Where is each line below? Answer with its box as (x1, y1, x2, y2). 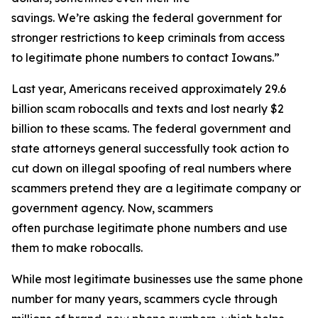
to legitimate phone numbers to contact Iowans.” (11, 50, 285, 65)
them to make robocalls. (11, 241, 151, 255)
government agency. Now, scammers (11, 201, 213, 215)
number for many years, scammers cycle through (11, 292, 278, 306)
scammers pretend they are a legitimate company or (11, 181, 301, 195)
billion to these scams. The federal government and (11, 121, 291, 136)
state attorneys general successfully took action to (11, 141, 289, 155)
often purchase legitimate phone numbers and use (11, 221, 287, 235)
